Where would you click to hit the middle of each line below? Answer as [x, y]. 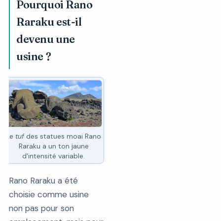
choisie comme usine [49, 194]
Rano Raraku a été [43, 180]
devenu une [46, 39]
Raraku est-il [49, 22]
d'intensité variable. [54, 156]
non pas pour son [41, 208]
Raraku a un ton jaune [54, 146]
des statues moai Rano [63, 136]
